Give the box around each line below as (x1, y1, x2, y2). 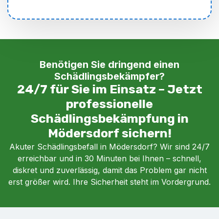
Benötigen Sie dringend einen (40, 58, 179, 70)
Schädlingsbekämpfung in (30, 111, 189, 126)
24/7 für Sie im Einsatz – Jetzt (17, 82, 202, 96)
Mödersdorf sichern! (47, 126, 172, 140)
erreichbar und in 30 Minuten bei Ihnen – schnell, (18, 153, 201, 163)
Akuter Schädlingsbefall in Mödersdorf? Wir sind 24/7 (9, 141, 210, 152)
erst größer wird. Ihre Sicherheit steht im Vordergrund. (8, 176, 211, 187)
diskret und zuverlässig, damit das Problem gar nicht (12, 165, 207, 175)
